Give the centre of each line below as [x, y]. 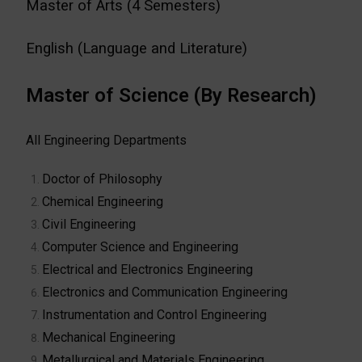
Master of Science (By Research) [172, 95]
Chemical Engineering [103, 201]
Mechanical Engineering [109, 337]
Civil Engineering [89, 224]
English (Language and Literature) [137, 48]
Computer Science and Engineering [141, 246]
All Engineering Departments [107, 140]
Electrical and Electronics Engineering [148, 269]
